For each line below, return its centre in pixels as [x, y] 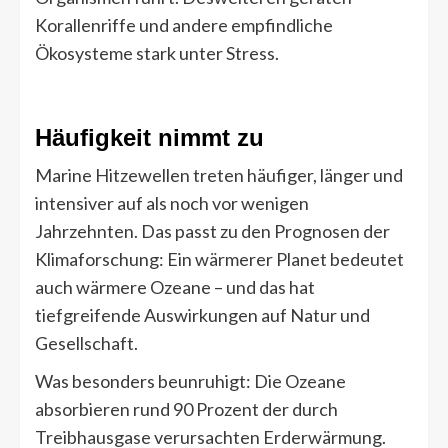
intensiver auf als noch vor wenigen [172, 203]
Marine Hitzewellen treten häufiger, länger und [219, 175]
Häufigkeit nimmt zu [149, 138]
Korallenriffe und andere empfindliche [184, 25]
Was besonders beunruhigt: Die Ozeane [190, 381]
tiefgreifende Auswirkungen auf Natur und [202, 315]
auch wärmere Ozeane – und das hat [175, 287]
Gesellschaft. [86, 343]
